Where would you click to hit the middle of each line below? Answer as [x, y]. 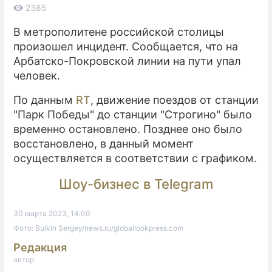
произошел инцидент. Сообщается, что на [126, 46]
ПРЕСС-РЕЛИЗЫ [208, 23]
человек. [37, 75]
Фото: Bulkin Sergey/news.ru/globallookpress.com [98, 228]
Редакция [40, 247]
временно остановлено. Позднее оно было [128, 129]
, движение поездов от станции [175, 100]
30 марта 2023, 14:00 [52, 213]
